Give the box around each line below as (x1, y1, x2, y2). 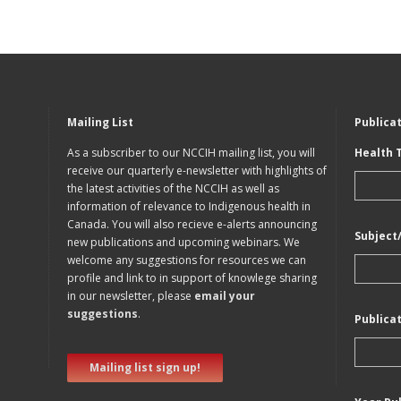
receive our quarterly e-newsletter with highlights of (67, 163, 327, 178)
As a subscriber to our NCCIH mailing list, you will (67, 145, 315, 160)
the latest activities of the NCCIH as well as (67, 181, 279, 196)
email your (194, 288, 255, 303)
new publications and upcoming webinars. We (67, 235, 300, 250)
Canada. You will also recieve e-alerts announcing (67, 217, 317, 232)
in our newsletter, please (67, 288, 194, 303)
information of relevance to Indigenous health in (67, 199, 311, 214)
